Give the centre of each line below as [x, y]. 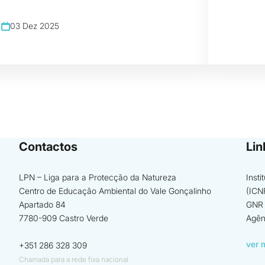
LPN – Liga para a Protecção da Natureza [98, 177]
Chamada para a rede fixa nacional [74, 259]
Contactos [49, 147]
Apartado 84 [43, 204]
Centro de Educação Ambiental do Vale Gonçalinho [115, 191]
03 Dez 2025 [35, 26]
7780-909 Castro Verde [64, 218]
